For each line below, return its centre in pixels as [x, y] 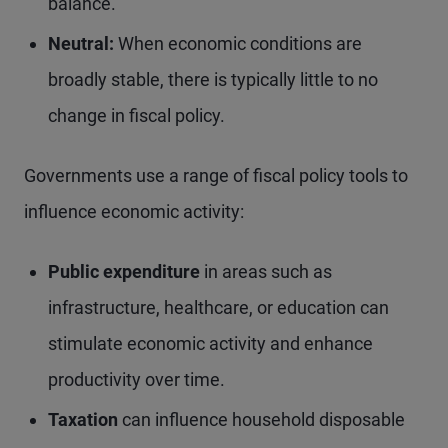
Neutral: [81, 44]
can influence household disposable [263, 420]
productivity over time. [136, 380]
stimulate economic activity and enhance [210, 344]
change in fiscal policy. [136, 116]
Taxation [85, 420]
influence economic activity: [134, 212]
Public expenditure [126, 272]
